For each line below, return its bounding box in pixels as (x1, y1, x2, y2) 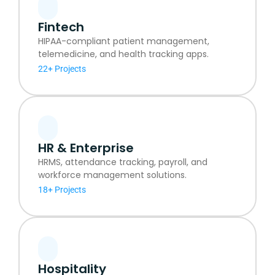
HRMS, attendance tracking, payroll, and (38, 155, 207, 168)
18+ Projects (38, 184, 86, 195)
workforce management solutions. (38, 168, 187, 181)
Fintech (38, 18, 84, 36)
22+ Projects (38, 63, 86, 74)
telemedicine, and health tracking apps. (38, 47, 209, 60)
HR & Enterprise (38, 139, 134, 157)
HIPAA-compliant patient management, (38, 34, 209, 47)
